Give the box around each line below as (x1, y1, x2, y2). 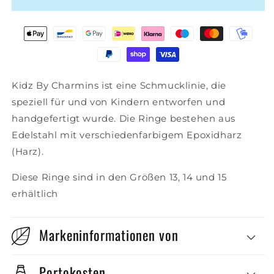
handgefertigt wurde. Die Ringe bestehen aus (12, 113, 235, 124)
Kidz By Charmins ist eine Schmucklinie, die (12, 80, 226, 91)
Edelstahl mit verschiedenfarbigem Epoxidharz (12, 129, 242, 141)
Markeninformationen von (39, 224, 179, 245)
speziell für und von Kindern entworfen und (12, 96, 226, 108)
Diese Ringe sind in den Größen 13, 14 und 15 (12, 171, 227, 183)
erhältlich (12, 188, 58, 199)
